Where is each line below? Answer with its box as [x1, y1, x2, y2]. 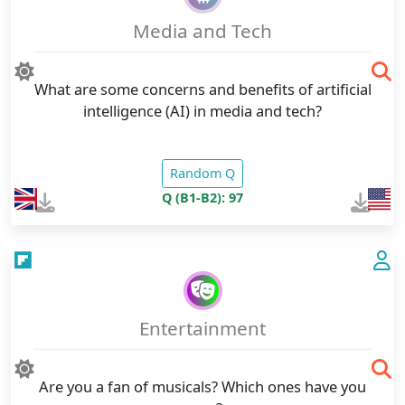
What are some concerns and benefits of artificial [33, 79, 372, 100]
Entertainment [139, 316, 266, 342]
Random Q [170, 165, 235, 183]
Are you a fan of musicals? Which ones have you [39, 375, 366, 397]
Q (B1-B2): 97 [162, 188, 243, 206]
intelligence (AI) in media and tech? [83, 100, 322, 122]
